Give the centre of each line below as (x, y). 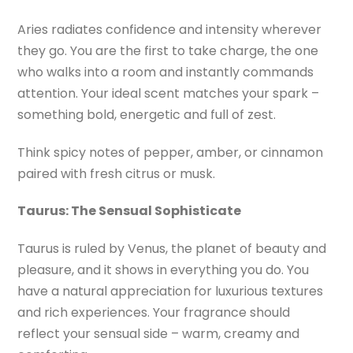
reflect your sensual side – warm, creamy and (159, 334)
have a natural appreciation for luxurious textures (171, 292)
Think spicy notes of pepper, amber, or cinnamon (171, 152)
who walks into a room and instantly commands (166, 72)
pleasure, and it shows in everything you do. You (163, 270)
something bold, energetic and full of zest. (147, 114)
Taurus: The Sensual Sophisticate (130, 211)
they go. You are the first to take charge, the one (168, 50)
